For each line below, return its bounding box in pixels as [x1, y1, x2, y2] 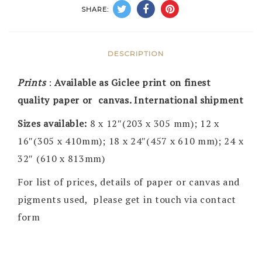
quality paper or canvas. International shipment [18, 94, 244, 106]
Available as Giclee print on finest [54, 76, 211, 89]
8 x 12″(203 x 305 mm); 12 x [89, 117, 219, 130]
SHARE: [81, 5, 109, 14]
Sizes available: [18, 117, 90, 130]
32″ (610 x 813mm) [18, 152, 105, 165]
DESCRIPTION [108, 49, 164, 58]
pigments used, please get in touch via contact [18, 193, 236, 206]
